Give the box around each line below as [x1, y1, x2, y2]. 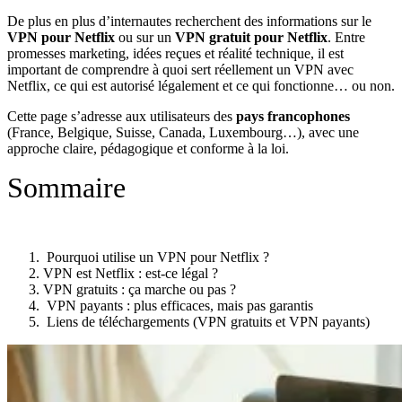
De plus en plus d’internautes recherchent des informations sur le [7, 13, 371, 29]
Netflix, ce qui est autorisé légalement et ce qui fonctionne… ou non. [7, 77, 395, 93]
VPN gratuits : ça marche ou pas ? [43, 281, 236, 297]
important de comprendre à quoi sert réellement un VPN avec [7, 61, 354, 77]
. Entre [328, 29, 365, 45]
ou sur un [115, 29, 175, 45]
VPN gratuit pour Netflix [175, 29, 328, 45]
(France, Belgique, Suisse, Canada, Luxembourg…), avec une [7, 124, 359, 140]
